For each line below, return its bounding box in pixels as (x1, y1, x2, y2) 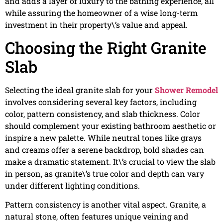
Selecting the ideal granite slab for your (5, 84, 155, 95)
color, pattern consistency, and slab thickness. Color (5, 108, 200, 119)
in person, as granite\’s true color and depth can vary (5, 168, 204, 179)
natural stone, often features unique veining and (5, 211, 189, 222)
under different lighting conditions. (5, 180, 140, 191)
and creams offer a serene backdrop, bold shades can (5, 144, 204, 155)
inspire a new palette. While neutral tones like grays (5, 132, 202, 143)
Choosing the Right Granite (5, 36, 207, 58)
